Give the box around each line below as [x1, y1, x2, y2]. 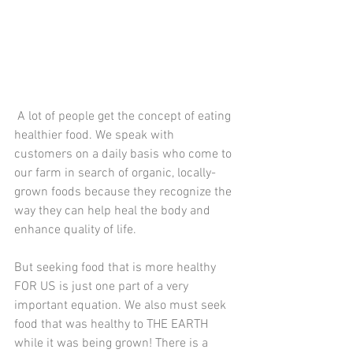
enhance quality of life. [14, 222, 139, 238]
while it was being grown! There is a [14, 336, 211, 351]
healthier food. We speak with [14, 128, 177, 143]
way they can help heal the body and [14, 203, 214, 219]
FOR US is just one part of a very [14, 279, 191, 295]
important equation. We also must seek [14, 298, 229, 314]
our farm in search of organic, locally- [14, 165, 216, 181]
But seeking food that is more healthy [14, 260, 219, 276]
